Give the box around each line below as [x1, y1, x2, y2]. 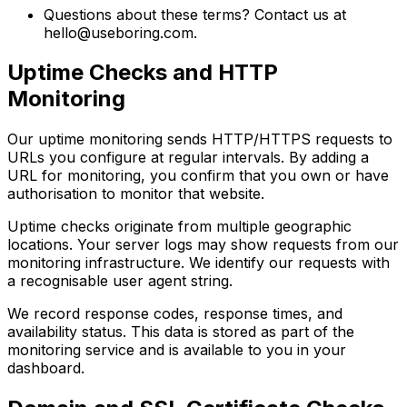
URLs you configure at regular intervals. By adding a [7, 148, 369, 167]
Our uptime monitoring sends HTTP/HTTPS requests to [7, 130, 392, 149]
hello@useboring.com [44, 23, 194, 42]
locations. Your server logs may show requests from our [7, 235, 399, 254]
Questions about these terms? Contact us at [44, 5, 346, 24]
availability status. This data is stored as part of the [7, 323, 354, 342]
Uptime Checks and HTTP [7, 59, 278, 86]
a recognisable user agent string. [7, 272, 233, 291]
